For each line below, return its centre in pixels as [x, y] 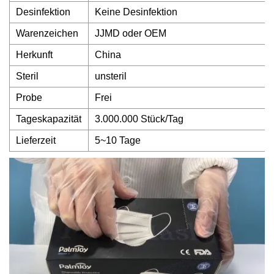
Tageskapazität [49, 119]
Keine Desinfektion [136, 12]
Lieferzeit [36, 140]
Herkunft [34, 55]
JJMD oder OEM [131, 33]
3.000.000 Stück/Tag [139, 119]
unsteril [111, 76]
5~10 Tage [118, 140]
